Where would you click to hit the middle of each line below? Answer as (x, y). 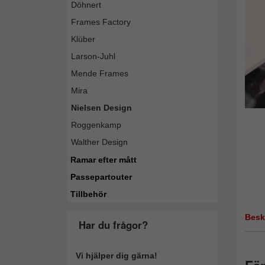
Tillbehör (88, 194)
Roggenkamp (96, 125)
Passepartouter (101, 177)
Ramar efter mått (104, 160)
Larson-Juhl (93, 56)
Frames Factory (101, 22)
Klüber (83, 39)
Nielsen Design (101, 108)
